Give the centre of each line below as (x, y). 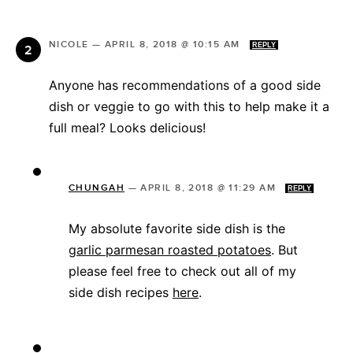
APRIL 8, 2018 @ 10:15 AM (174, 45)
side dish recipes (121, 293)
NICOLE (69, 45)
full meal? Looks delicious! (127, 128)
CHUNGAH (97, 188)
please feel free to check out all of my (182, 271)
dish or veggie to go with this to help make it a (189, 107)
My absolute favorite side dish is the (177, 229)
